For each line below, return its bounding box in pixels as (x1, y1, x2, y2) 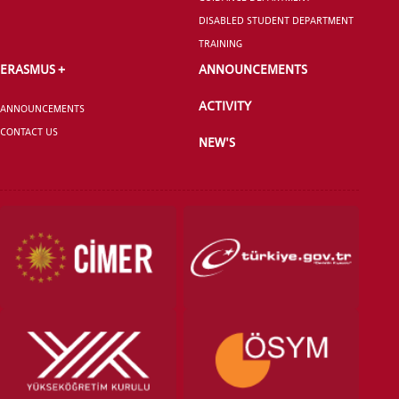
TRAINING (199, 37, 243, 51)
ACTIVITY (199, 98, 252, 114)
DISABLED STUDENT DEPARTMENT (199, 14, 354, 28)
